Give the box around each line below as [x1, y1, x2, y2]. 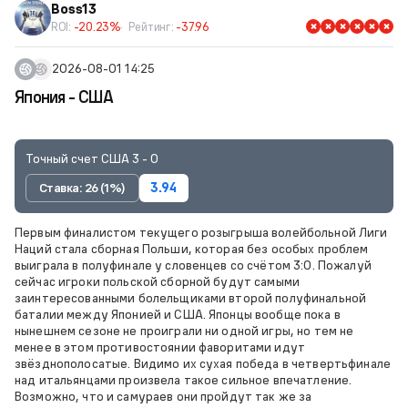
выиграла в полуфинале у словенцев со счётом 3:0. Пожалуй [15, 257, 372, 273]
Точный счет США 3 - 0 [25, 149, 158, 167]
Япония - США [15, 86, 114, 107]
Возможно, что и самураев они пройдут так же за [15, 388, 312, 404]
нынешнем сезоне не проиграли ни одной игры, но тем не [15, 322, 354, 339]
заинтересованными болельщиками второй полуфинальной [15, 290, 367, 306]
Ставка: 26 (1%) [39, 178, 126, 196]
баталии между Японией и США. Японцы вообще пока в [15, 306, 341, 322]
